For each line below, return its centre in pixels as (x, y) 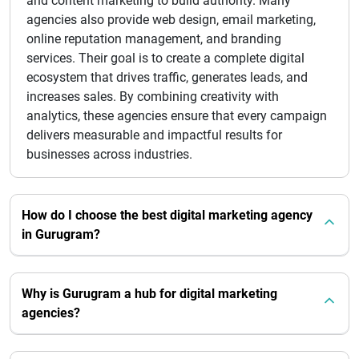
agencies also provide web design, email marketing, (171, 19)
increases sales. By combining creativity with (153, 96)
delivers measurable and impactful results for (154, 135)
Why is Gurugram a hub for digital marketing (149, 293)
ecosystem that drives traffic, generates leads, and (167, 77)
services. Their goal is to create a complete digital (165, 58)
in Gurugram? (61, 234)
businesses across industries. (109, 154)
